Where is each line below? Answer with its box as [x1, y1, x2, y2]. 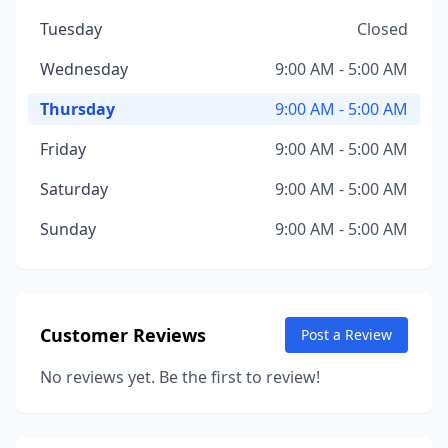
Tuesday [40, 18, 102, 40]
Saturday [40, 178, 108, 200]
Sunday [40, 218, 96, 240]
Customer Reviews [40, 323, 206, 347]
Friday [40, 138, 86, 160]
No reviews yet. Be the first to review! [40, 366, 320, 388]
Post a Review [301, 325, 392, 344]
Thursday [40, 98, 115, 120]
